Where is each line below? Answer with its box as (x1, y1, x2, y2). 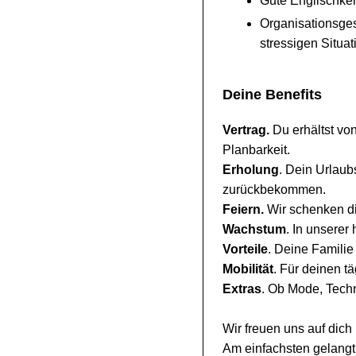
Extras (222, 281, 261, 296)
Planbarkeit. (222, 142, 290, 157)
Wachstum (222, 222, 286, 236)
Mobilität (222, 261, 273, 276)
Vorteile (222, 242, 268, 256)
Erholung (222, 162, 279, 176)
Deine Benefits (222, 86, 322, 103)
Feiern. (222, 202, 264, 216)
